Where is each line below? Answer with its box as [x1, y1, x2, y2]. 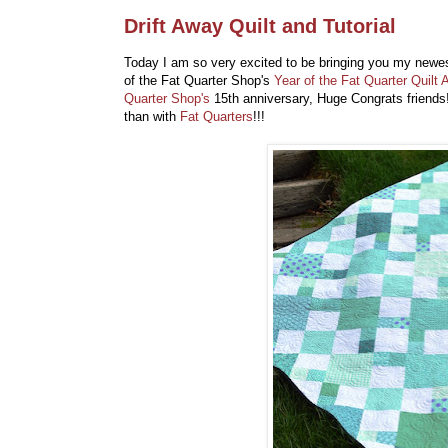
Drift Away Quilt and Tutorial [124, 15, 396, 38]
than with [124, 109, 180, 125]
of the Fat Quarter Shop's [124, 73, 274, 89]
